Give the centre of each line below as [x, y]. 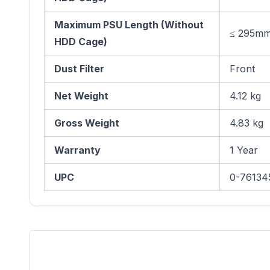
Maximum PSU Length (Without [129, 25]
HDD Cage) [81, 42]
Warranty [77, 150]
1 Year [244, 150]
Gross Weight [87, 123]
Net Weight [81, 96]
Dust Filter [79, 69]
